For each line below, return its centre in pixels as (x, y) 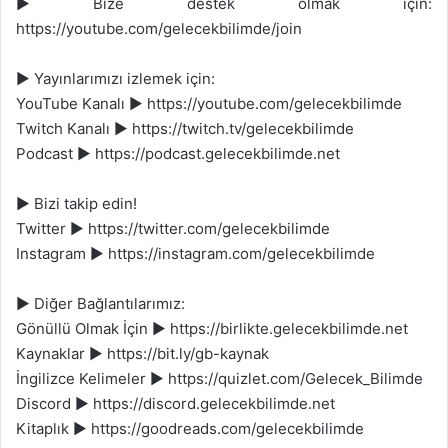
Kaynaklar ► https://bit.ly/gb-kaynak (142, 353)
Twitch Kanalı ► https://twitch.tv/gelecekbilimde (185, 128)
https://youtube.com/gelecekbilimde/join (159, 28)
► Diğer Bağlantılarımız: (100, 303)
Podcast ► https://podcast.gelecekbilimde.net (178, 153)
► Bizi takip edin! (76, 203)
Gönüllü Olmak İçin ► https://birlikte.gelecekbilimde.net (212, 328)
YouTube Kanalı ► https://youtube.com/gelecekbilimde (209, 103)
